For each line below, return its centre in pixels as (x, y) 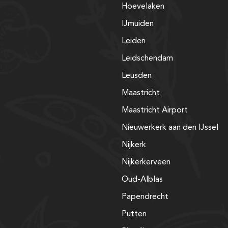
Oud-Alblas (142, 179)
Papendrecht (145, 197)
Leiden (134, 41)
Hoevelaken (143, 6)
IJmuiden (138, 24)
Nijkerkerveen (146, 162)
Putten (134, 214)
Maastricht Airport (155, 110)
